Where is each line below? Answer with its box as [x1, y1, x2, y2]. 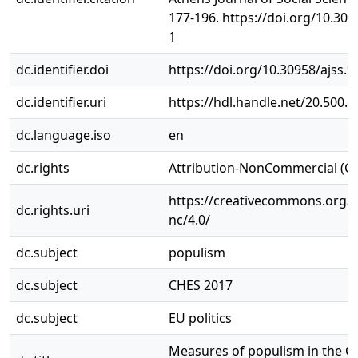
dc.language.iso [16, 126, 111, 144]
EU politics [169, 309, 232, 327]
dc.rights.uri [16, 201, 89, 219]
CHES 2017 [169, 276, 233, 294]
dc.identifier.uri [16, 93, 106, 111]
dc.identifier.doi [16, 61, 109, 78]
